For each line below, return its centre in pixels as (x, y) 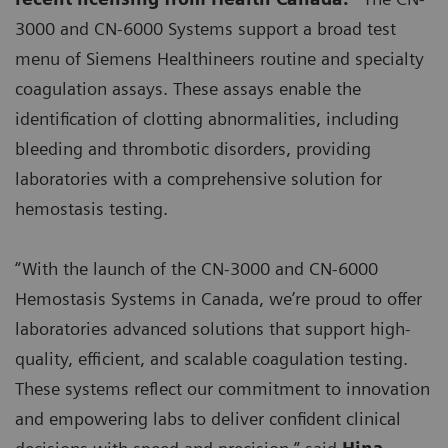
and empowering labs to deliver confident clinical (208, 419)
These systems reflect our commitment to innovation (222, 389)
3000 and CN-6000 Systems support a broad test (205, 29)
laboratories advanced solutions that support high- (213, 329)
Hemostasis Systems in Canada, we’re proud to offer (218, 299)
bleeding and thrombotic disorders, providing (193, 149)
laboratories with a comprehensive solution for (198, 179)
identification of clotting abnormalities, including (207, 119)
